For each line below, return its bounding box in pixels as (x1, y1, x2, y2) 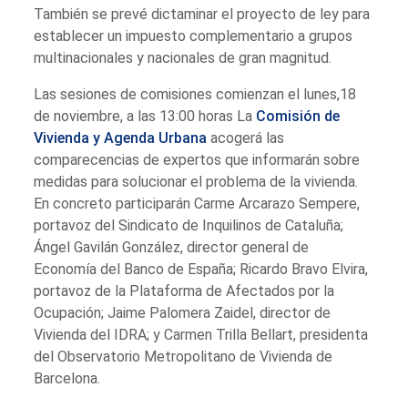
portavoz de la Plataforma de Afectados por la (34, 281, 335, 300)
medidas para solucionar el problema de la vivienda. (34, 172, 359, 190)
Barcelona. (34, 369, 101, 387)
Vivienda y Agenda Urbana (34, 128, 208, 147)
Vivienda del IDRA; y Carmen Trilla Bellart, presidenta (34, 325, 369, 343)
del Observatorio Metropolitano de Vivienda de (34, 347, 333, 365)
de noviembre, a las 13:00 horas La (34, 107, 257, 125)
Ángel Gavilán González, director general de (34, 238, 310, 256)
